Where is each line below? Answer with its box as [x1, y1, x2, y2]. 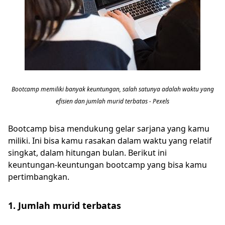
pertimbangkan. [8, 171, 69, 182]
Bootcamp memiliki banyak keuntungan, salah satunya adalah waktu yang [11, 85, 214, 93]
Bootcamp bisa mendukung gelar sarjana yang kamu [8, 123, 209, 134]
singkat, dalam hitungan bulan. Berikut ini [8, 147, 167, 158]
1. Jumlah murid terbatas [8, 199, 121, 211]
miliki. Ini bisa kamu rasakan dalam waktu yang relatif [8, 135, 212, 146]
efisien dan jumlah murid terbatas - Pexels [56, 97, 169, 105]
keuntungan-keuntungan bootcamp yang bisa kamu [8, 159, 207, 170]
